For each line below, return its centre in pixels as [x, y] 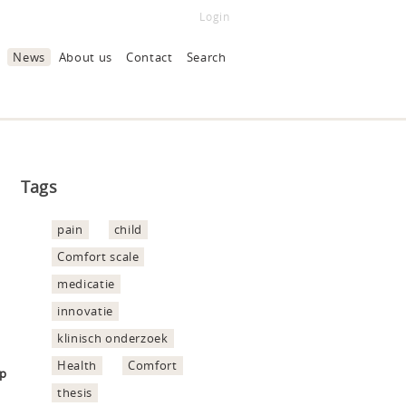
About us [86, 57]
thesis [75, 392]
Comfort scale [98, 256]
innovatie [85, 310]
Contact [150, 57]
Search [206, 57]
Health [77, 365]
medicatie [86, 283]
